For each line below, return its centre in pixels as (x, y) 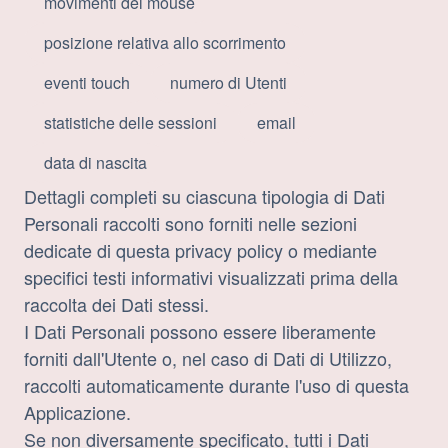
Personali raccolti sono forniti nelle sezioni (190, 223)
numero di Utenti (228, 83)
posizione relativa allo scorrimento (165, 43)
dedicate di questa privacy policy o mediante (200, 250)
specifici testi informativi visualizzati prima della (211, 277)
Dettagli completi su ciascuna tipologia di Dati (204, 196)
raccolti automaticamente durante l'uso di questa (216, 385)
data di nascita (95, 163)
